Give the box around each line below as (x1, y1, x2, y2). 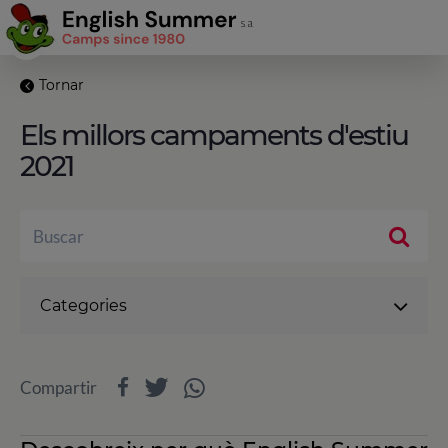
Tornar (39, 76, 84, 94)
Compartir (20, 377, 97, 398)
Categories (40, 296, 127, 315)
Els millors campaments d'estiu (20, 118, 408, 152)
